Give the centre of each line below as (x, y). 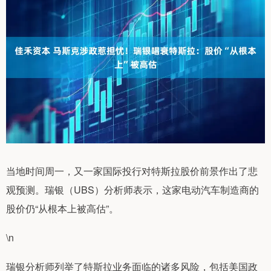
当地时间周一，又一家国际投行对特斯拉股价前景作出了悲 (132, 171)
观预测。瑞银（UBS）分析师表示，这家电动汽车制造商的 (132, 189)
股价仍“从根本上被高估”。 (62, 208)
